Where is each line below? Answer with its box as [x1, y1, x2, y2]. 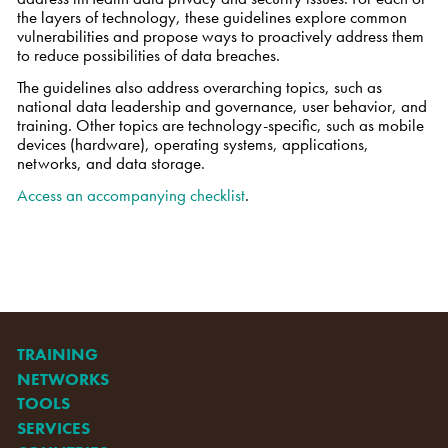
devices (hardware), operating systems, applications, [16, 132, 369, 155]
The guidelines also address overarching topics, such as [16, 75, 382, 98]
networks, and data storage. [16, 151, 209, 174]
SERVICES [16, 416, 90, 439]
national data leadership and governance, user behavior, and [16, 94, 427, 117]
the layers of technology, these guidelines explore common [16, 6, 407, 29]
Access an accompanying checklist [16, 183, 245, 206]
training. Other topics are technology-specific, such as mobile [16, 113, 424, 136]
